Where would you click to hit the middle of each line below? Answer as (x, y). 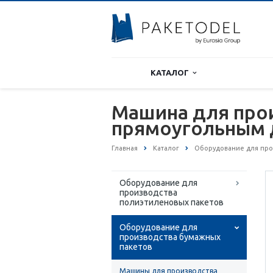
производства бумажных (170, 237)
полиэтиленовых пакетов (172, 203)
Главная (125, 148)
